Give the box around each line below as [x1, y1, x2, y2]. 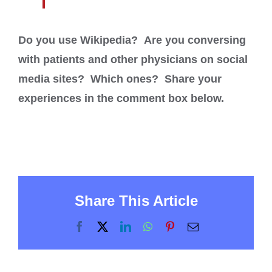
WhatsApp [151, 220, 199, 231]
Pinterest [174, 220, 213, 231]
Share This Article [74, 192, 198, 209]
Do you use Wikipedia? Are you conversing [18, 34, 246, 47]
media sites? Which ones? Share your [18, 73, 222, 86]
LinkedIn [130, 220, 171, 231]
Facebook [84, 220, 127, 231]
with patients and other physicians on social [18, 53, 248, 66]
